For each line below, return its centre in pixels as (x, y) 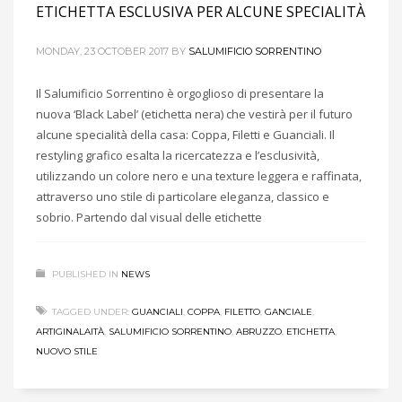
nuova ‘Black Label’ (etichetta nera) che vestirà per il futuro (194, 114)
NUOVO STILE (67, 351)
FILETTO (242, 311)
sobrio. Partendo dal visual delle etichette (149, 217)
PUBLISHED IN (85, 274)
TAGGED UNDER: (91, 311)
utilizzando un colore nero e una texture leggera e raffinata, (199, 175)
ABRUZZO (259, 331)
